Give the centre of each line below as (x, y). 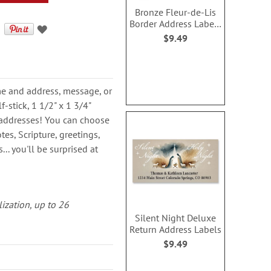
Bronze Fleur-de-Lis (176, 12)
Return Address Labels (176, 229)
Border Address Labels (176, 24)
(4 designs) (176, 35)
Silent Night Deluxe (176, 217)
